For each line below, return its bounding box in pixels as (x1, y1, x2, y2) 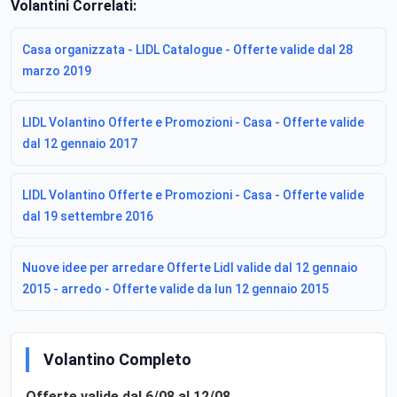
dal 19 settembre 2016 (22, 208, 153, 223)
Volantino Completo (43, 349, 191, 369)
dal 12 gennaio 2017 (22, 136, 137, 151)
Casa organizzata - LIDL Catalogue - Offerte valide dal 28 (22, 42, 353, 57)
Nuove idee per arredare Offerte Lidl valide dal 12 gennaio (22, 260, 358, 275)
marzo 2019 (22, 63, 91, 78)
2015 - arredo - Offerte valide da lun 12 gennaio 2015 (22, 281, 329, 296)
